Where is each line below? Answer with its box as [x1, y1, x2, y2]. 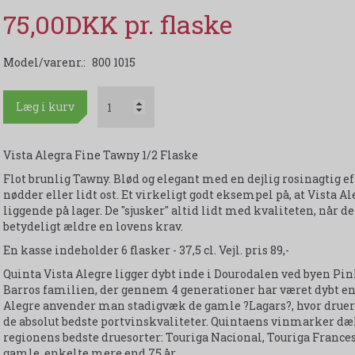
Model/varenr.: [2, 55, 88, 71]
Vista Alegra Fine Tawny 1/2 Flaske [2, 147, 198, 163]
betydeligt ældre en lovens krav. [2, 219, 183, 235]
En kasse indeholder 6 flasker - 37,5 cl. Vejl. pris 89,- [2, 242, 289, 258]
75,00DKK [2, 7, 124, 42]
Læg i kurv [15, 99, 74, 115]
